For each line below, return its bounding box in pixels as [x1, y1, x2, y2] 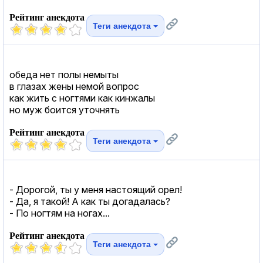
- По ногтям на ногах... [9, 207, 110, 219]
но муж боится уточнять [9, 103, 120, 116]
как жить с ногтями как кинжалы [9, 92, 155, 104]
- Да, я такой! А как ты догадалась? [9, 195, 170, 207]
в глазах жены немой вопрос [9, 80, 139, 92]
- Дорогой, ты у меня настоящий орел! [9, 183, 182, 195]
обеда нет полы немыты [9, 68, 119, 80]
